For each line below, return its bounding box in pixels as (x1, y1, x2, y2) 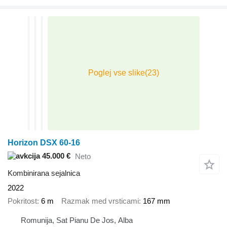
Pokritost (8, 197, 37, 206)
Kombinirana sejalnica (8, 168, 80, 177)
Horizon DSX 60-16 (8, 138, 80, 147)
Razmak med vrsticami (61, 197, 139, 206)
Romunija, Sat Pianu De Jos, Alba (21, 215, 133, 224)
